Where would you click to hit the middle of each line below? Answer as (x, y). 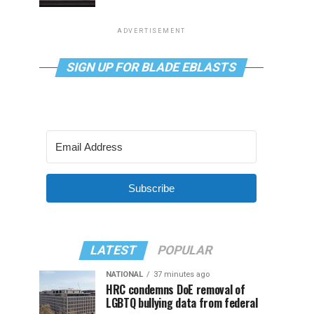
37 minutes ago (182, 274)
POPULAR (185, 250)
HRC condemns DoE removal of (176, 289)
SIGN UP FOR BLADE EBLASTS (151, 67)
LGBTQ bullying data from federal (182, 303)
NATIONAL (124, 274)
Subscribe (151, 188)
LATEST (114, 250)
